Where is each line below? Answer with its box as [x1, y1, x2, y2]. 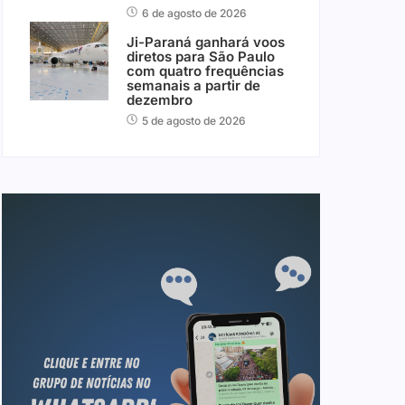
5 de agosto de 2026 [141, 114, 246, 128]
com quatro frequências [126, 62, 284, 80]
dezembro [126, 91, 193, 109]
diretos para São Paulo [126, 48, 275, 66]
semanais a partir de [126, 77, 260, 95]
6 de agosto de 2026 [141, 6, 247, 21]
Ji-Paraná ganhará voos [126, 33, 285, 52]
